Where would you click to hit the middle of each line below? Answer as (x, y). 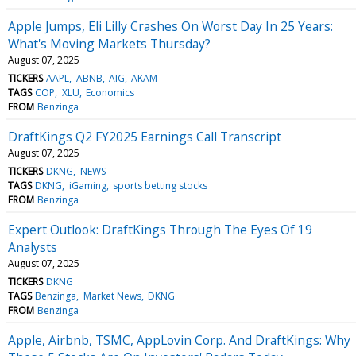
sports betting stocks (160, 185)
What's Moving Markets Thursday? (109, 43)
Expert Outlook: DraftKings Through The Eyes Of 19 (160, 229)
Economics (110, 92)
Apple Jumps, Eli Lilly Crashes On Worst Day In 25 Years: (170, 26)
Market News (112, 296)
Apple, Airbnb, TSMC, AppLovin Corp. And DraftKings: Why (179, 340)
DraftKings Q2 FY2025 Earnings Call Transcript (145, 136)
